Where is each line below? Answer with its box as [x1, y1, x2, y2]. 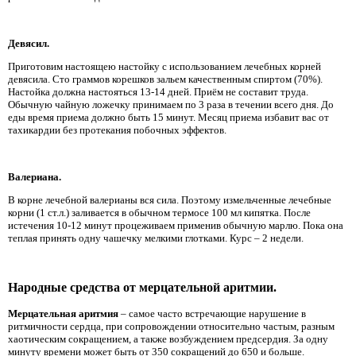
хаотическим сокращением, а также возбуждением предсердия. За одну [8, 332, 328, 345]
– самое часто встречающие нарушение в [118, 307, 306, 319]
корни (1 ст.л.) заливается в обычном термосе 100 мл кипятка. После [8, 207, 311, 219]
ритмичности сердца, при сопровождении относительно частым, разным [8, 319, 335, 332]
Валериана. [8, 170, 61, 183]
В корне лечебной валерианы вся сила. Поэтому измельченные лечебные [8, 194, 331, 207]
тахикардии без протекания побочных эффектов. [8, 124, 226, 137]
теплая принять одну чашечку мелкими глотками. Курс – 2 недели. [8, 232, 304, 245]
